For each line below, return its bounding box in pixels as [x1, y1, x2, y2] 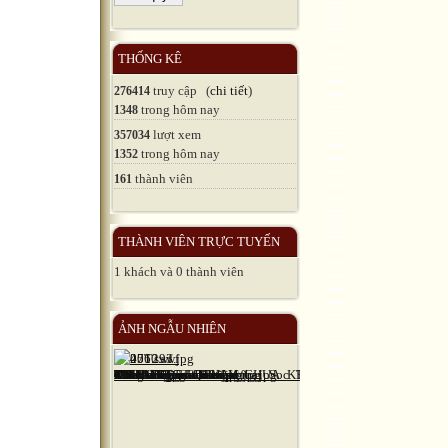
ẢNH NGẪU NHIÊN [118, 320, 226, 336]
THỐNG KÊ [118, 50, 182, 66]
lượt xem [150, 126, 201, 142]
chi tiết [210, 82, 248, 98]
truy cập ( [150, 82, 210, 98]
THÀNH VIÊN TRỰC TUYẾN [118, 233, 280, 249]
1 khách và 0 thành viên [114, 263, 244, 279]
